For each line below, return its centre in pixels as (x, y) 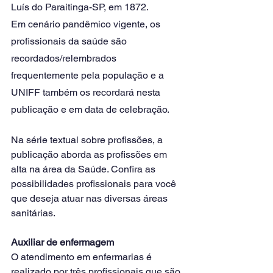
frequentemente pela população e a (89, 75)
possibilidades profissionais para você (95, 184)
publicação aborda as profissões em (90, 154)
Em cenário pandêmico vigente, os (87, 24)
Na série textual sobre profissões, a (88, 140)
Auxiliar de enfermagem (62, 242)
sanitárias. (34, 213)
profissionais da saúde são (70, 41)
